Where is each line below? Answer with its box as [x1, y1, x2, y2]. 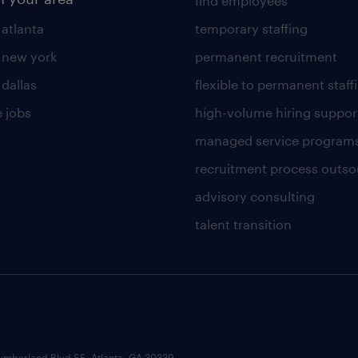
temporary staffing [194, 20, 308, 36]
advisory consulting [194, 188, 315, 204]
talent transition [194, 216, 292, 232]
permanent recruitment [194, 48, 337, 64]
